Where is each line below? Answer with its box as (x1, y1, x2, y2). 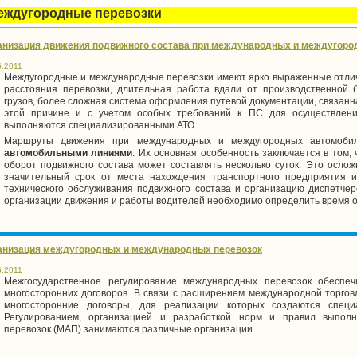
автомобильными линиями (4, 147, 133, 159)
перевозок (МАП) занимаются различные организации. (4, 324, 255, 335)
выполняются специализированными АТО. (4, 120, 197, 131)
